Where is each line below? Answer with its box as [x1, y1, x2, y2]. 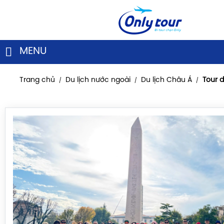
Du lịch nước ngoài [65, 76, 130, 84]
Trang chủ [19, 76, 55, 84]
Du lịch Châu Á [141, 76, 192, 84]
